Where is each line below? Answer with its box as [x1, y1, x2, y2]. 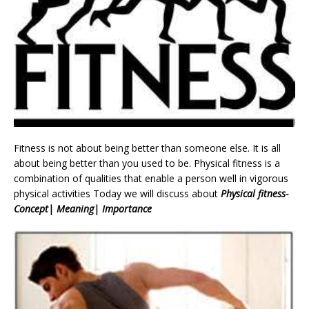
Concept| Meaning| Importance [14, 202, 152, 216]
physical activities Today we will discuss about [14, 187, 218, 201]
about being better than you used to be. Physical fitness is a [14, 157, 280, 170]
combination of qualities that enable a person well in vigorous [14, 172, 288, 186]
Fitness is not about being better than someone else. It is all [14, 141, 281, 155]
